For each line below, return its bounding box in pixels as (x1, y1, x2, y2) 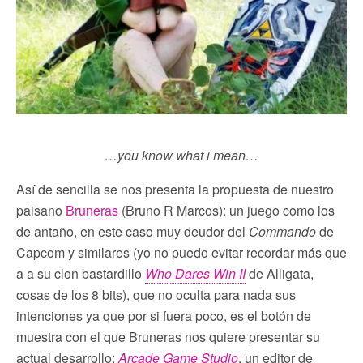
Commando (249, 221, 316, 241)
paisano (16, 200, 66, 220)
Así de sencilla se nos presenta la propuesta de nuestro (16, 179, 334, 199)
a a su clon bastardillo (16, 263, 145, 283)
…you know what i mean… (105, 145, 258, 164)
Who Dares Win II (145, 263, 246, 283)
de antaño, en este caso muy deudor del (16, 221, 249, 241)
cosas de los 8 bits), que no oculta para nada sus (16, 284, 296, 304)
